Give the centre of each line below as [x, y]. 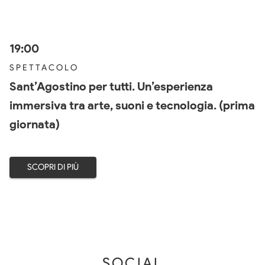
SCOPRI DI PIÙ [53, 167]
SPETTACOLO [44, 67]
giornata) [35, 124]
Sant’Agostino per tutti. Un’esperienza [111, 86]
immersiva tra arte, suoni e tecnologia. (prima [132, 105]
